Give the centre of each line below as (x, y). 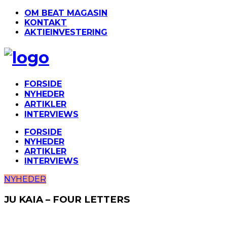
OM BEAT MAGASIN (66, 13)
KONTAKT (46, 23)
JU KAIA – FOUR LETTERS (67, 199)
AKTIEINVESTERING (66, 32)
